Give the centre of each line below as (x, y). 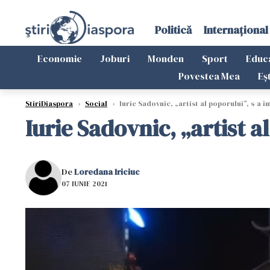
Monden (166, 58)
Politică (173, 30)
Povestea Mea (209, 76)
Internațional (236, 30)
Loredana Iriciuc (107, 171)
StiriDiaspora (49, 104)
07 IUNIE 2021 (84, 184)
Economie (60, 58)
